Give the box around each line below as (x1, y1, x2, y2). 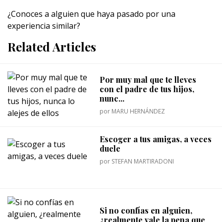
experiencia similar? (7, 20, 80, 31)
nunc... (100, 93, 125, 104)
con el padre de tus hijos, (100, 83, 195, 94)
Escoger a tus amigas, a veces (100, 134, 212, 144)
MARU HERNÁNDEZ (111, 107, 166, 115)
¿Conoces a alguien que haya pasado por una (7, 8, 175, 19)
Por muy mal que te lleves (100, 74, 197, 85)
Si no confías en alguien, (100, 205, 193, 216)
